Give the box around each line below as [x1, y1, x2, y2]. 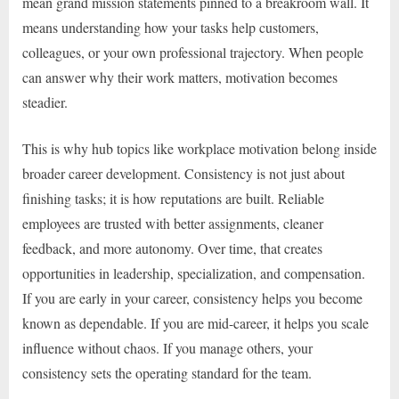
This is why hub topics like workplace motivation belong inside [22, 139, 377, 159]
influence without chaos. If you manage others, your [22, 338, 313, 358]
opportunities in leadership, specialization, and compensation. [22, 264, 365, 283]
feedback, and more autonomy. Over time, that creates [22, 239, 322, 258]
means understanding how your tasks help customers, [22, 18, 319, 37]
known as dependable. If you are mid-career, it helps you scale [22, 313, 369, 333]
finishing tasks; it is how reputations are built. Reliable [22, 189, 324, 208]
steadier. [22, 93, 68, 112]
